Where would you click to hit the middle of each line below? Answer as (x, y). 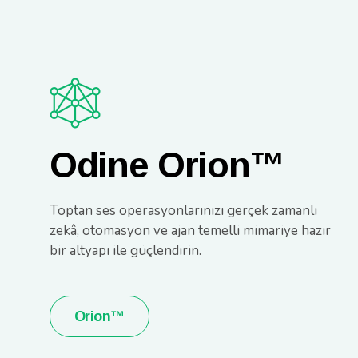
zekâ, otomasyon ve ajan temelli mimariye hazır (190, 230)
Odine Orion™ (167, 165)
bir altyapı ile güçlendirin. (125, 250)
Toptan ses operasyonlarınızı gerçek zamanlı (183, 210)
